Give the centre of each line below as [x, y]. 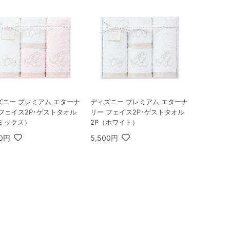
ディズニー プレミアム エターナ [139, 102]
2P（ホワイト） [114, 122]
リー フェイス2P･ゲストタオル [137, 112]
